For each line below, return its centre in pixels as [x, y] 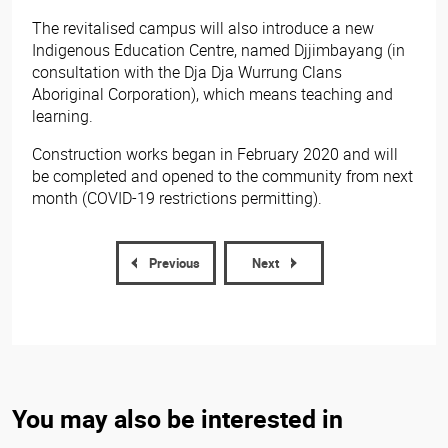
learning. [62, 115]
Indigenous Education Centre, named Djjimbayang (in [218, 49]
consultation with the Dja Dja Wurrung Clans [187, 71]
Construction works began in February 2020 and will [215, 153]
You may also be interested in [177, 418]
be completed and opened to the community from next [222, 175]
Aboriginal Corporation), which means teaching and [212, 93]
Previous [174, 262]
